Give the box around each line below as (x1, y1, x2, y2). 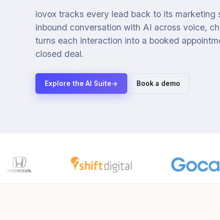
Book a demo (136, 79, 181, 87)
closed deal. (35, 49, 84, 59)
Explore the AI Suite (44, 79, 112, 87)
